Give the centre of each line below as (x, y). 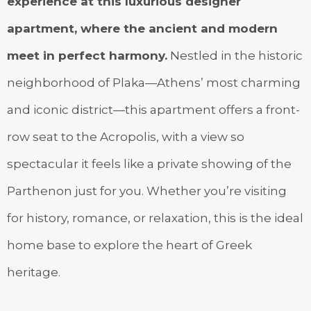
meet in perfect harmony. (87, 55)
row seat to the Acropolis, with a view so (126, 136)
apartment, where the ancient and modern (142, 28)
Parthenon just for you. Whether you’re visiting (147, 191)
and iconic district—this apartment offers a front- (153, 109)
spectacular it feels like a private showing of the (149, 163)
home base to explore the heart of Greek (129, 245)
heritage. (34, 272)
